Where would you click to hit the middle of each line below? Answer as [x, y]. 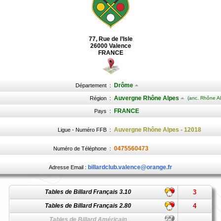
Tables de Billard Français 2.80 [88, 206]
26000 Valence [110, 46]
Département [91, 85]
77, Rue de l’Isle [110, 39]
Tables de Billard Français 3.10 [88, 192]
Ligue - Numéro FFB [82, 130]
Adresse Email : [68, 167]
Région [98, 98]
